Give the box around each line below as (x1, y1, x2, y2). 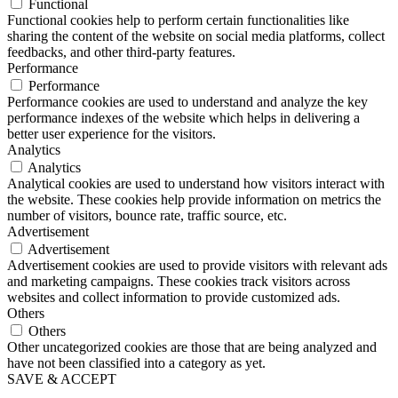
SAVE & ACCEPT (7, 371, 116, 387)
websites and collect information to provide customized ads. (7, 290, 340, 306)
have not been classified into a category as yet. (7, 355, 266, 371)
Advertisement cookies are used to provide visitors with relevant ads (7, 258, 387, 274)
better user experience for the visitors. (7, 126, 216, 142)
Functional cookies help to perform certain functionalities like (7, 12, 349, 28)
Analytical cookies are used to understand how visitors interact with (7, 176, 385, 192)
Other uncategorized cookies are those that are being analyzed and (7, 339, 377, 355)
